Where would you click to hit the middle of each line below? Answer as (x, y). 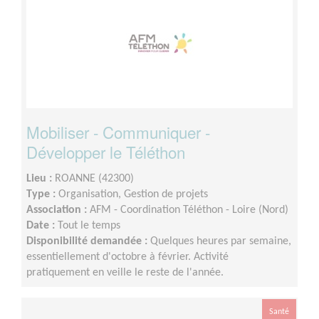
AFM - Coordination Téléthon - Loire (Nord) (189, 210)
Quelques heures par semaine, (221, 241)
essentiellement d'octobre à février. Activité (127, 257)
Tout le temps (89, 225)
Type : (42, 194)
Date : (42, 225)
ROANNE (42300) (94, 178)
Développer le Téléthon (106, 151)
